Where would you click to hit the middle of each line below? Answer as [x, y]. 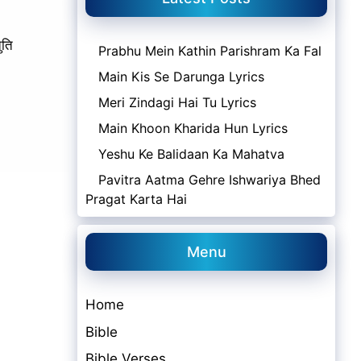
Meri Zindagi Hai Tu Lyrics [177, 102]
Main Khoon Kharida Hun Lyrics [193, 128]
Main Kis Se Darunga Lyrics [181, 77]
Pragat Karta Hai [136, 199]
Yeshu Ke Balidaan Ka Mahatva [191, 154]
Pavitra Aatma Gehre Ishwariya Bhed [210, 180]
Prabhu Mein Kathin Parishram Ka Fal [210, 51]
